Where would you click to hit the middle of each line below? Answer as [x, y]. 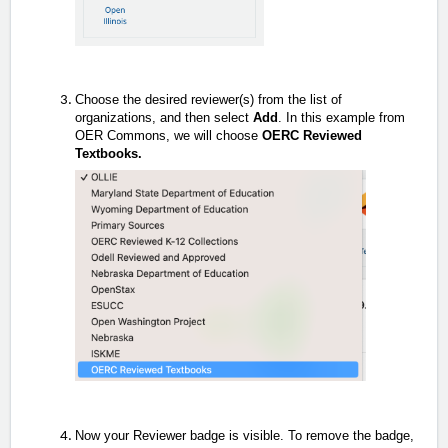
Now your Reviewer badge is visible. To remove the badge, [244, 435]
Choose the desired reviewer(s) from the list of [208, 100]
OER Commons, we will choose [168, 136]
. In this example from [341, 118]
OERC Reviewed [312, 136]
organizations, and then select [164, 118]
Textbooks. [110, 154]
